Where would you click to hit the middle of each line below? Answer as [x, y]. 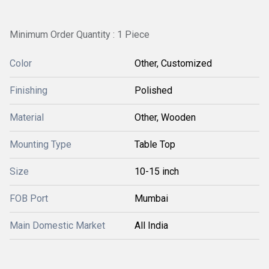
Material [27, 117]
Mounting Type [41, 144]
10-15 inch [157, 171]
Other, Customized [173, 63]
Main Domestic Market [57, 225]
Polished [153, 90]
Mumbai [151, 198]
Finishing [29, 90]
